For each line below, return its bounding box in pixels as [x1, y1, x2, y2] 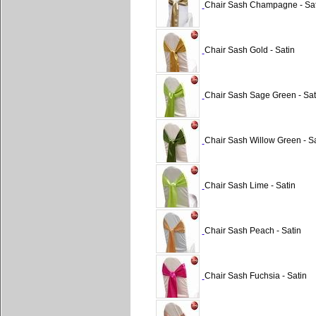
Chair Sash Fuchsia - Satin [204, 271, 307, 281]
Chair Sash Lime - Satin [204, 181, 296, 191]
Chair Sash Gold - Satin [204, 45, 295, 56]
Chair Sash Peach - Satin [204, 226, 301, 236]
